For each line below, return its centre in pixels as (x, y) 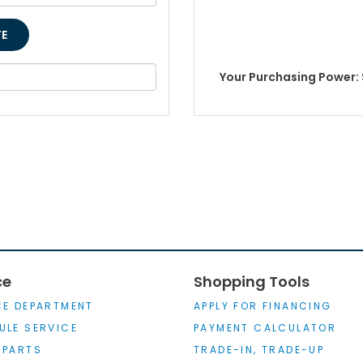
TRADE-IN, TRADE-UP (259, 350)
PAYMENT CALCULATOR (265, 328)
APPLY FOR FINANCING (263, 306)
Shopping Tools (252, 282)
